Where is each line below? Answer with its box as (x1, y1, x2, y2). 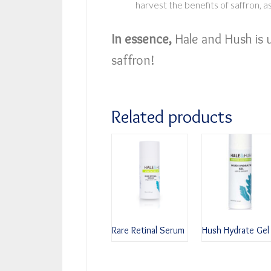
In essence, (111, 30, 172, 47)
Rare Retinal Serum (112, 224, 184, 236)
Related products (111, 105, 232, 128)
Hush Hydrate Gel (201, 224, 269, 236)
